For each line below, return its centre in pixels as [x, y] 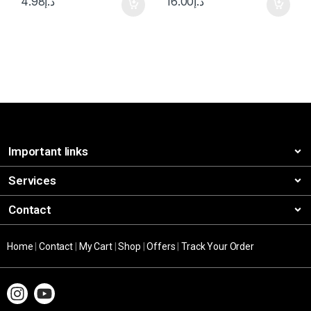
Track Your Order [218, 246]
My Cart [95, 246]
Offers [161, 246]
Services [32, 180]
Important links [48, 151]
